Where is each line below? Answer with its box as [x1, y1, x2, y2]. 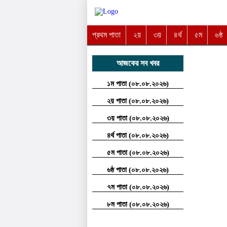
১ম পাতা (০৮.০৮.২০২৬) [107, 80, 169, 88]
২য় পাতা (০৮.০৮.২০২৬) [107, 97, 169, 105]
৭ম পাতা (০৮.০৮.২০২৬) [106, 183, 169, 191]
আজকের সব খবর [117, 59, 159, 67]
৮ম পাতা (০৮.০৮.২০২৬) [106, 200, 169, 208]
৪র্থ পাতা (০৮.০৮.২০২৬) [107, 131, 169, 139]
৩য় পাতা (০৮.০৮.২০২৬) [106, 114, 169, 122]
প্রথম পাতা [92, 30, 121, 39]
